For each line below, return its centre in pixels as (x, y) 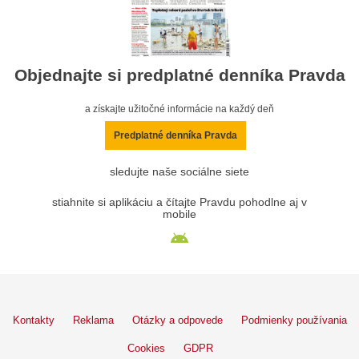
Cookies (146, 348)
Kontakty (33, 320)
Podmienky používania (294, 320)
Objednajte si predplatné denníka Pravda (179, 75)
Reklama (93, 320)
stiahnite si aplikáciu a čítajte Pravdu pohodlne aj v (179, 202)
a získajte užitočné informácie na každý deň (179, 109)
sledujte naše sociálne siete (179, 171)
